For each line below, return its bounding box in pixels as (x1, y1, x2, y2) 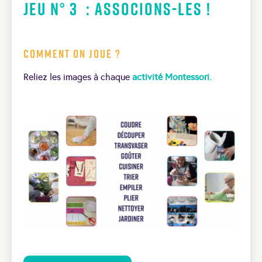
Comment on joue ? (23, 45, 121, 62)
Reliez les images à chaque (23, 71, 130, 82)
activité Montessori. (130, 71, 212, 82)
